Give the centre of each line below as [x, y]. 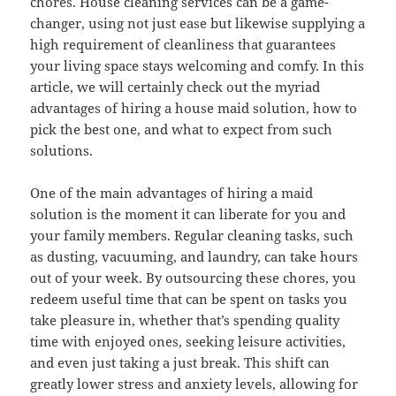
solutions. [62, 151]
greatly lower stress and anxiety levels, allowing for [194, 384]
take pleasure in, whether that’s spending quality [185, 320]
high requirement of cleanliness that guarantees [183, 45]
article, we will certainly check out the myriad [175, 87]
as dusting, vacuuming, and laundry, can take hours [194, 257]
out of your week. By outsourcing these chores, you [194, 278]
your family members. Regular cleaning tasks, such [192, 236]
